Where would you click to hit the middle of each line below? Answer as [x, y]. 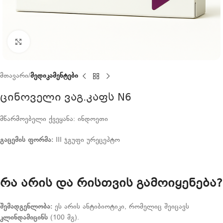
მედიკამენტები [54, 76]
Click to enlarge [52, 41]
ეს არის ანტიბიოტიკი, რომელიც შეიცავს [121, 207]
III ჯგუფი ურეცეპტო [87, 140]
